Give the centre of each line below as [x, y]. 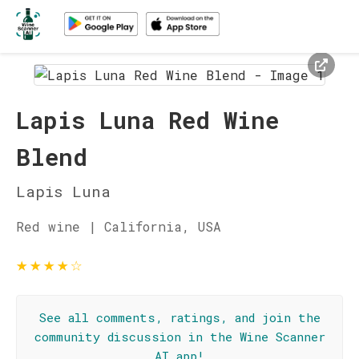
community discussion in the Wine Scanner [179, 337]
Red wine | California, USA [119, 226]
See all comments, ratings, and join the [179, 317]
